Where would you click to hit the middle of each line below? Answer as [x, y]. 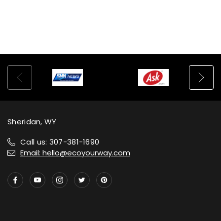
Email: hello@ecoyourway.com [75, 153]
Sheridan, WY [32, 122]
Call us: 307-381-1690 [60, 142]
